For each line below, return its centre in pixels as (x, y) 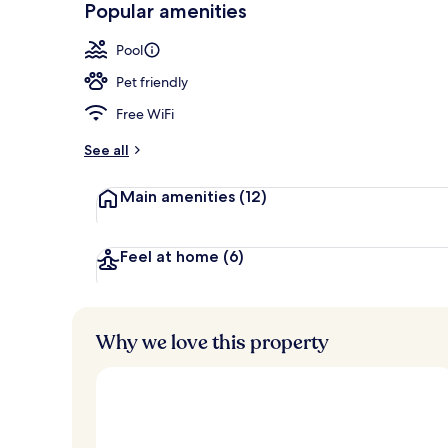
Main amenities (177, 196)
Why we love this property (212, 342)
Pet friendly (152, 81)
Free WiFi (145, 113)
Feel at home (169, 256)
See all (106, 149)
